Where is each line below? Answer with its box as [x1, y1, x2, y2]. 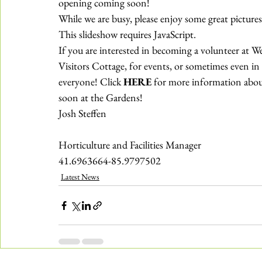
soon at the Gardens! [58, 91, 143, 104]
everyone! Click [58, 75, 123, 88]
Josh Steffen [58, 106, 106, 120]
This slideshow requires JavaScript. [58, 27, 196, 41]
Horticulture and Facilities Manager [58, 138, 201, 151]
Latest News [61, 171, 99, 182]
